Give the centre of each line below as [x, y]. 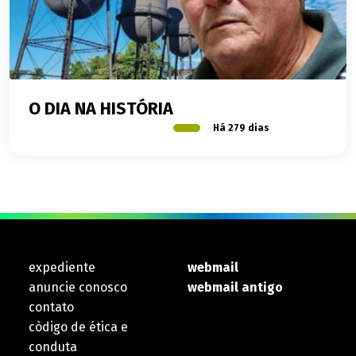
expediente [62, 268]
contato [51, 308]
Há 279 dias [241, 128]
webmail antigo [235, 288]
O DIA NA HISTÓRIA [101, 109]
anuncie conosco [78, 288]
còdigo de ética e [78, 327]
